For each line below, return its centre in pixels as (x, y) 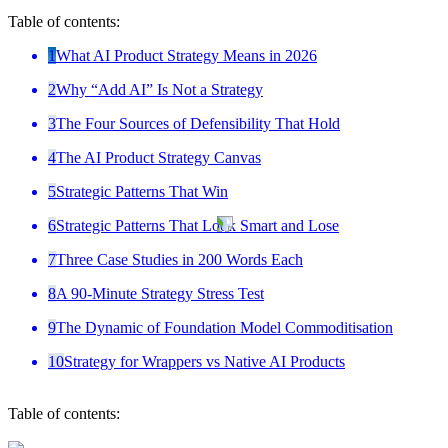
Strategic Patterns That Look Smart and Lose (197, 225)
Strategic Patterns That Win (142, 191)
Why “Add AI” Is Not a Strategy (159, 89)
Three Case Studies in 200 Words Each (179, 259)
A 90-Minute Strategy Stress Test (160, 293)
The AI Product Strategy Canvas (158, 157)
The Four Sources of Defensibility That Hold (198, 123)
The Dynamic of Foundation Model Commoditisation (224, 327)
